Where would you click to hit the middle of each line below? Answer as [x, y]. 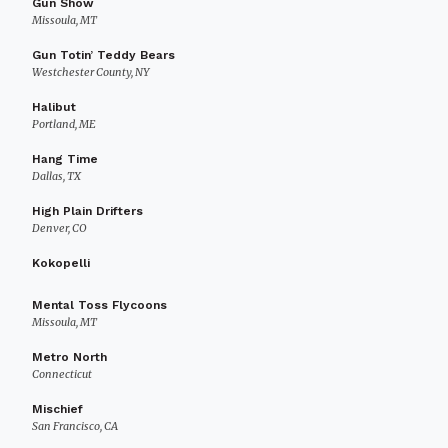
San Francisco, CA [75, 426]
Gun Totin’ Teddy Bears [103, 55]
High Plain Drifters [87, 211]
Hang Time [65, 159]
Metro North [69, 357]
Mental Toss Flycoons [99, 305]
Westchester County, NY [90, 72]
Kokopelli [61, 263]
